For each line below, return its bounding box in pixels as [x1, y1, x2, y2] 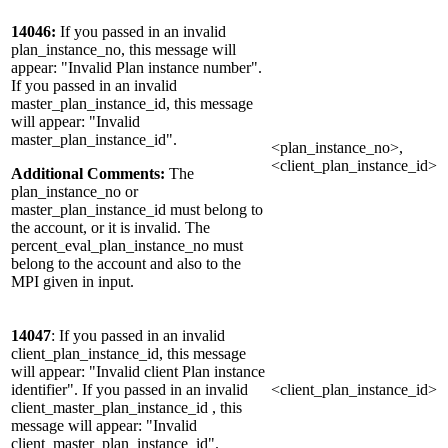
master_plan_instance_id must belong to [11, 201, 263, 219]
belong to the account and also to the [11, 255, 241, 273]
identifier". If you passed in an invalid [11, 381, 248, 399]
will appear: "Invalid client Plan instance [11, 363, 265, 381]
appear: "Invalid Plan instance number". [11, 59, 262, 77]
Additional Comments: [11, 165, 165, 183]
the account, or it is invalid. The [11, 219, 210, 237]
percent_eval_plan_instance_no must [11, 237, 243, 255]
